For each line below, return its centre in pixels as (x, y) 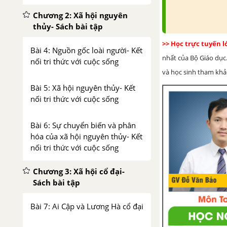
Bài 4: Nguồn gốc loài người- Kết (86, 50)
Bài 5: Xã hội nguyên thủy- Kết (83, 88)
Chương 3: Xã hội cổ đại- (79, 171)
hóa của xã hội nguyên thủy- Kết (86, 136)
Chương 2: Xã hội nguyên (80, 15)
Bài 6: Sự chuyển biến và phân (83, 125)
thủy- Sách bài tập (68, 26)
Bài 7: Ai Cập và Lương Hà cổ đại (87, 206)
